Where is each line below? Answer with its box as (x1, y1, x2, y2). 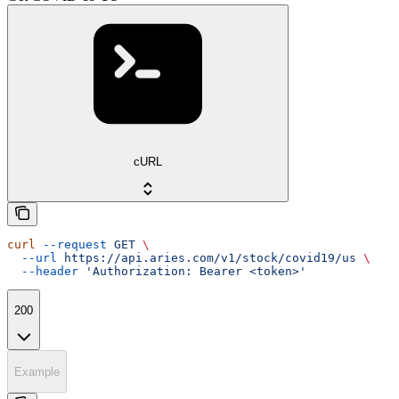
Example (14, 364, 60, 379)
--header (7, 264, 78, 278)
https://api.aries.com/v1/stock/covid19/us (57, 250, 356, 265)
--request (36, 237, 107, 251)
